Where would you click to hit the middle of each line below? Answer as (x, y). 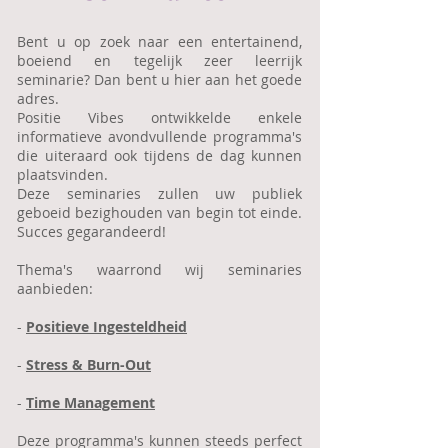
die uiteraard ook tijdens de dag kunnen (159, 155)
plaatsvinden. (62, 174)
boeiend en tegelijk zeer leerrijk (159, 60)
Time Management (90, 402)
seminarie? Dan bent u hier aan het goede (159, 79)
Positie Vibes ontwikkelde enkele (159, 117)
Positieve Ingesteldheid (106, 326)
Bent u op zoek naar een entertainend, (159, 41)
